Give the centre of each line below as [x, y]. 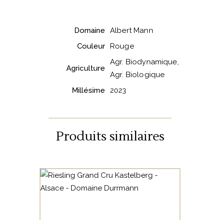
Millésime [88, 90]
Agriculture [86, 68]
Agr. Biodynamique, [144, 62]
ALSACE [110, 192]
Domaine [90, 30]
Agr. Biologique [137, 74]
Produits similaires [110, 136]
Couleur [91, 46]
